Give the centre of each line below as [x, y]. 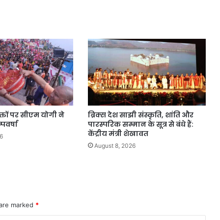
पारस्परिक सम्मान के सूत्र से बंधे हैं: [140, 124]
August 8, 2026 [115, 145]
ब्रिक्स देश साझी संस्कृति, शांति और [140, 115]
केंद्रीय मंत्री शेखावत [118, 133]
